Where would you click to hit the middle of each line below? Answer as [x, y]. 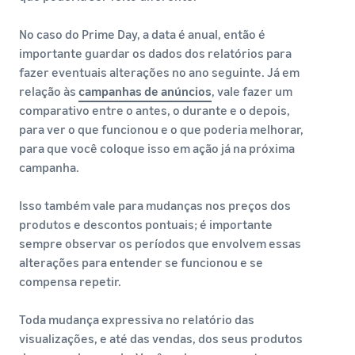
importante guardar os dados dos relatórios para [155, 53]
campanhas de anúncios [145, 91]
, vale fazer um [252, 91]
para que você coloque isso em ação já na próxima [157, 148]
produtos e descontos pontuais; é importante [146, 224]
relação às [49, 91]
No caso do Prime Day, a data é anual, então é [142, 34]
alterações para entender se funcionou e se [141, 262]
